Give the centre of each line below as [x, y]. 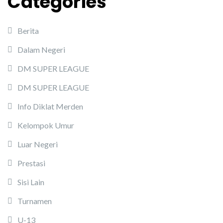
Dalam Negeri [41, 50]
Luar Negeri [38, 144]
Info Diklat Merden [50, 106]
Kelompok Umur [46, 125]
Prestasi [31, 163]
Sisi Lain [31, 182]
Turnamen [35, 201]
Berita [28, 31]
